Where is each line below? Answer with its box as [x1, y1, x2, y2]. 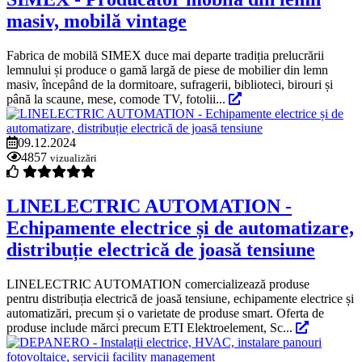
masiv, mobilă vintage [6, 11, 187, 32]
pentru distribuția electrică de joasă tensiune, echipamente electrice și [6, 291, 354, 305]
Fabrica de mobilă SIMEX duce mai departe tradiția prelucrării [6, 48, 324, 63]
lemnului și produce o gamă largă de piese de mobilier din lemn [6, 63, 328, 78]
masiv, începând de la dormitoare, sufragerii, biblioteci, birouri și [6, 78, 333, 92]
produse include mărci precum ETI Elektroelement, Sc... [6, 320, 296, 335]
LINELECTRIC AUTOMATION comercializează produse [6, 276, 309, 291]
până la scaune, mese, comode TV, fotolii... [6, 92, 229, 107]
